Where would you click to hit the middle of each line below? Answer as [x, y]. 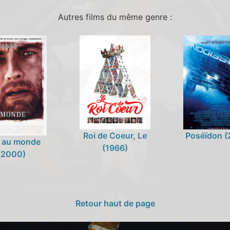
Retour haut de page [115, 203]
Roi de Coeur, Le [115, 136]
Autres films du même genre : [115, 17]
